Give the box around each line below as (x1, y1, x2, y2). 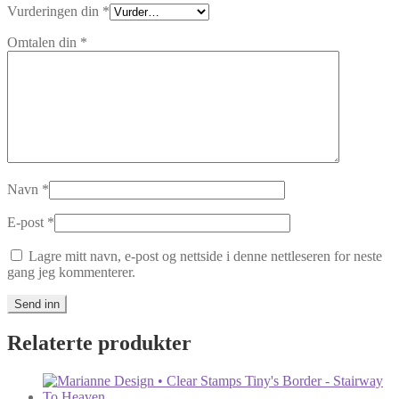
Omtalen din (7, 35, 80, 51)
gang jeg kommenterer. (7, 265, 135, 281)
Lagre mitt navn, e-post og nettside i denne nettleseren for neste (28, 248, 382, 265)
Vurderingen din (7, 4, 102, 20)
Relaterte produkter (7, 331, 191, 355)
